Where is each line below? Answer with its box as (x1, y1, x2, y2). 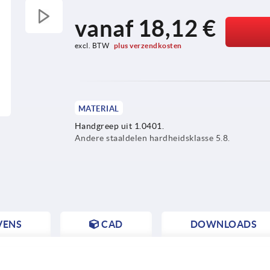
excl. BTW (74, 41, 111, 49)
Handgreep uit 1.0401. (74, 121, 165, 131)
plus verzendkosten (113, 41, 182, 49)
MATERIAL (78, 104, 119, 113)
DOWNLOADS (190, 218, 257, 230)
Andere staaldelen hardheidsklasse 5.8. (74, 133, 230, 143)
